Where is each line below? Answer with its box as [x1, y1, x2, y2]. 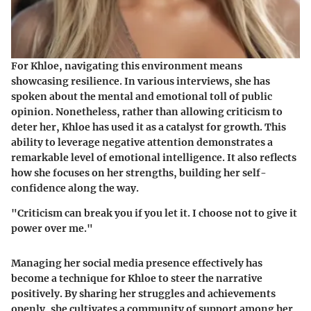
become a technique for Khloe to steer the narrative [11, 272, 262, 285]
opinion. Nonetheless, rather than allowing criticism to [11, 106, 283, 118]
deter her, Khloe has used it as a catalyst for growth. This [11, 121, 286, 133]
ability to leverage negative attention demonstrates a [11, 136, 273, 149]
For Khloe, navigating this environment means [11, 60, 242, 72]
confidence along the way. [11, 182, 139, 194]
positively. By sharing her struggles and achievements [11, 287, 276, 300]
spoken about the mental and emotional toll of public [11, 90, 272, 103]
